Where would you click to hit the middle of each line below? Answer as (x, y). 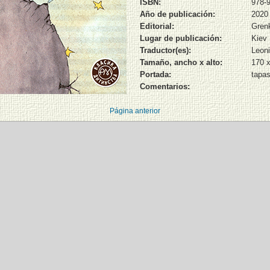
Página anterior (135, 111)
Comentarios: (165, 86)
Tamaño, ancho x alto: (181, 62)
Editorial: (157, 26)
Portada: (155, 74)
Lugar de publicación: (181, 38)
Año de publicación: (177, 14)
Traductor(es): (165, 50)
